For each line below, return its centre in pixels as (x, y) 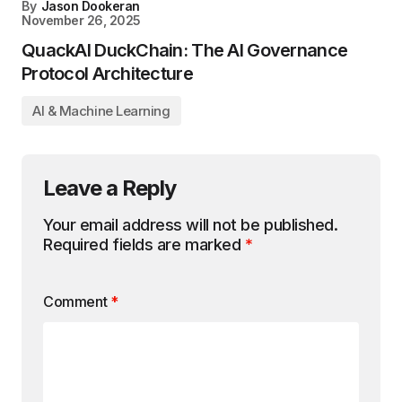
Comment (77, 301)
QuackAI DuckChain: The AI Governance (185, 50)
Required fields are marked (144, 244)
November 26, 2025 (81, 20)
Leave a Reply (110, 188)
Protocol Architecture (107, 73)
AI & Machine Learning (101, 110)
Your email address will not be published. (191, 224)
